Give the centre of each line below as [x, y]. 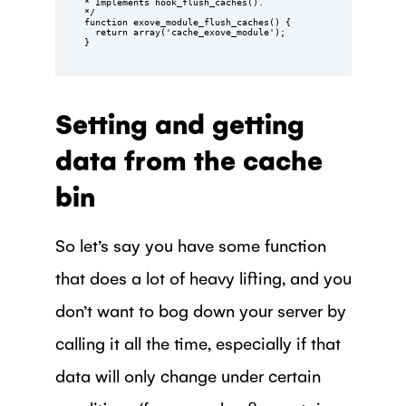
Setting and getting [179, 123]
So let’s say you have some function [190, 244]
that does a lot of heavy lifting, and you [203, 277]
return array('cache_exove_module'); [89, 32]
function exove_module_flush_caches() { [187, 22]
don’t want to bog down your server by [200, 309]
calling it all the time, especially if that [198, 342]
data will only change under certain [188, 375]
